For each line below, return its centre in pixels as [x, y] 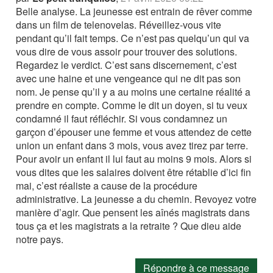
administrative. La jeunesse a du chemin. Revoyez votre [136, 199]
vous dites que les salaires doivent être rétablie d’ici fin [134, 172]
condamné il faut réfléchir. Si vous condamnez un [122, 119]
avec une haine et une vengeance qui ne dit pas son [129, 79]
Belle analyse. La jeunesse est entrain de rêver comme [134, 12]
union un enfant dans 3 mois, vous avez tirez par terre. [132, 146]
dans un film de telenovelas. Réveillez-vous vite [119, 25]
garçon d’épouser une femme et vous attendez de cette [134, 132]
